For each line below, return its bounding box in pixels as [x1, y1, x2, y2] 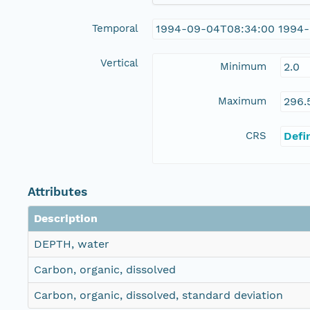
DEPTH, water [34, 237, 109, 251]
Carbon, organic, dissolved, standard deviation [34, 289, 283, 302]
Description [34, 212, 98, 226]
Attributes [28, 185, 87, 199]
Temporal [92, 22, 138, 35]
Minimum [220, 60, 266, 73]
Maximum [218, 95, 266, 108]
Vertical [100, 57, 138, 70]
